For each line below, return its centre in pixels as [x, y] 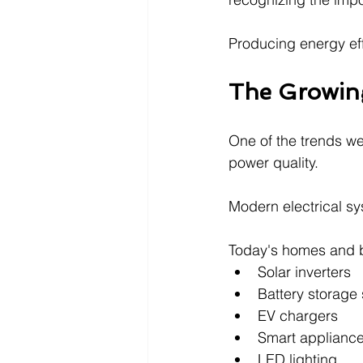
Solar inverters [304, 272]
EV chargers [298, 316]
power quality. [273, 162]
